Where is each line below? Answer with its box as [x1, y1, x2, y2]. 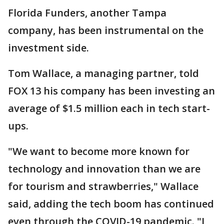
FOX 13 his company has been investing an [8, 84, 215, 97]
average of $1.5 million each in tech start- [8, 101, 210, 115]
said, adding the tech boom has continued [8, 197, 214, 210]
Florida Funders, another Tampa [8, 6, 166, 19]
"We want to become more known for [8, 144, 189, 158]
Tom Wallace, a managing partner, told [8, 66, 199, 80]
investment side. [8, 41, 89, 54]
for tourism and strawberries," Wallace [8, 179, 198, 193]
